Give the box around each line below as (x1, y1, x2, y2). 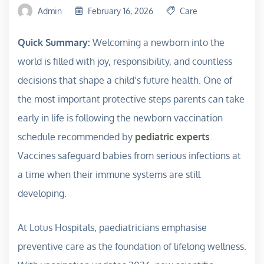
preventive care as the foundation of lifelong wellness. (18, 240, 246, 252)
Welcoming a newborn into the (90, 36, 225, 48)
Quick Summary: (18, 36, 90, 48)
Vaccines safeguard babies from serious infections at (18, 149, 241, 161)
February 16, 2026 (88, 5, 153, 16)
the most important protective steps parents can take (18, 93, 245, 105)
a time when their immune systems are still (18, 168, 200, 180)
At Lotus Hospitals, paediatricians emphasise (18, 221, 207, 233)
